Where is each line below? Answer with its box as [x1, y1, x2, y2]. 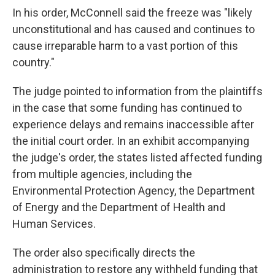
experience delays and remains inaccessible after [12, 118, 254, 131]
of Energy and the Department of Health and [12, 201, 225, 214]
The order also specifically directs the [12, 246, 195, 259]
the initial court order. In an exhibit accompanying [12, 134, 249, 147]
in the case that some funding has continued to [12, 101, 242, 114]
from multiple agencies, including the [12, 168, 192, 180]
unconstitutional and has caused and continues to [12, 23, 255, 36]
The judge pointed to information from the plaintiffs [12, 85, 263, 98]
